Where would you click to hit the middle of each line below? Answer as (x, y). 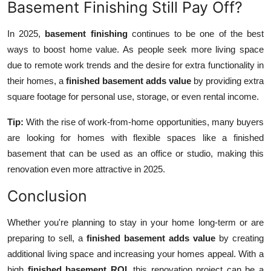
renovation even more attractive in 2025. (86, 169)
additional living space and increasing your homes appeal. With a (135, 254)
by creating (240, 238)
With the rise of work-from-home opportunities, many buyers (144, 122)
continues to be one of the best (196, 34)
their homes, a (37, 81)
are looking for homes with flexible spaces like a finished (135, 138)
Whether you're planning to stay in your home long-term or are (135, 223)
